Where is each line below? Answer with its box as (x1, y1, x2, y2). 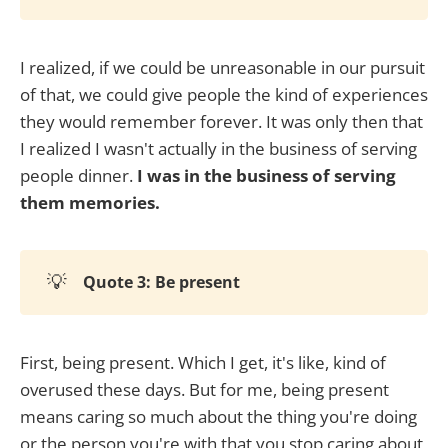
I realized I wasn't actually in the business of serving (20, 136, 417, 160)
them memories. (20, 190, 160, 214)
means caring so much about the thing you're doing (20, 404, 417, 428)
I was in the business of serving (137, 163, 396, 187)
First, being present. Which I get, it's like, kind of (20, 350, 386, 374)
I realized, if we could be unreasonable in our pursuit (20, 55, 425, 79)
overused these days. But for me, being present (20, 377, 389, 401)
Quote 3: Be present (82, 271, 240, 294)
